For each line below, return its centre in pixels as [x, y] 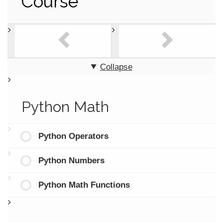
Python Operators [73, 136]
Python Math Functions [84, 185]
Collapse [116, 67]
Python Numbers [71, 160]
